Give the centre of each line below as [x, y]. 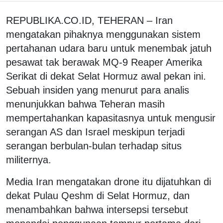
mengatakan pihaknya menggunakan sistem [103, 34]
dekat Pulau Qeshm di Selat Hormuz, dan [98, 195]
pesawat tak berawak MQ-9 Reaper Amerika [104, 62]
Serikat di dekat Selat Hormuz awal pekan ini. [106, 76]
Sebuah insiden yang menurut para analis [98, 90]
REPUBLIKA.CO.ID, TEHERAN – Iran [89, 20]
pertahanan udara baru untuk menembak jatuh [109, 48]
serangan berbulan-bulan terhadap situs [94, 146]
